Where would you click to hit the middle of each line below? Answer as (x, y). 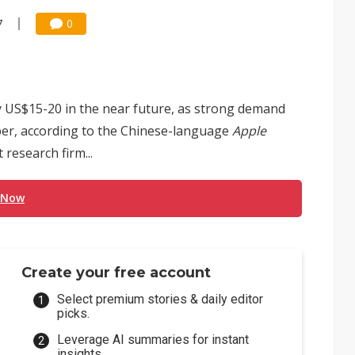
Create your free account (116, 273)
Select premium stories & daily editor (160, 299)
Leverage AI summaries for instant (153, 340)
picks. (74, 313)
